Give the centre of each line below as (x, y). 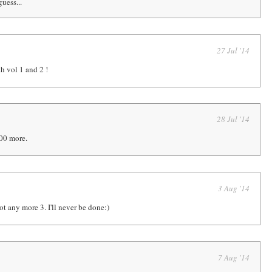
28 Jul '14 (233, 119)
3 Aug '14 (234, 189)
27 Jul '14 (233, 50)
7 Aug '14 (234, 257)
